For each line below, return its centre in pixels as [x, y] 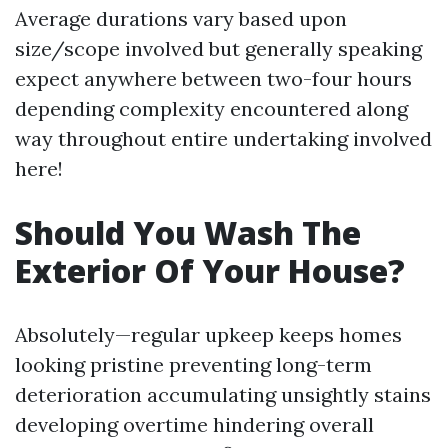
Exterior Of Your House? [210, 270]
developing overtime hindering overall [194, 424]
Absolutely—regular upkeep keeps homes [208, 334]
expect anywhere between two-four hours [213, 78]
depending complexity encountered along [211, 108]
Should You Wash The [188, 232]
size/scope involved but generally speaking [218, 48]
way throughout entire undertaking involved [223, 138]
